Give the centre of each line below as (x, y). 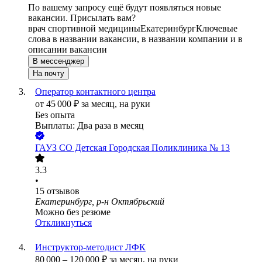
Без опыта (55, 115)
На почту (49, 74)
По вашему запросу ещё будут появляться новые (125, 8)
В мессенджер (58, 61)
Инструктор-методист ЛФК (90, 247)
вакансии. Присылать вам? (82, 18)
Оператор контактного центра (95, 92)
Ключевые (217, 29)
